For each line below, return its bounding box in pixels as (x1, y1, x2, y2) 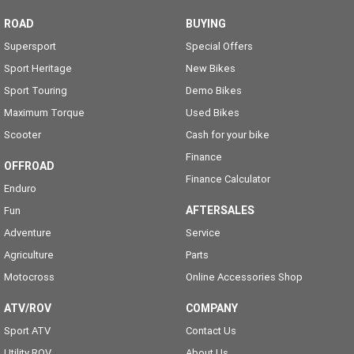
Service (185, 225, 220, 239)
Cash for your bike (185, 127, 269, 141)
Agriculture (4, 247, 54, 262)
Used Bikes (185, 105, 239, 119)
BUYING (185, 16, 226, 31)
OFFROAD (4, 158, 55, 173)
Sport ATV (4, 323, 51, 337)
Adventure (4, 225, 51, 239)
